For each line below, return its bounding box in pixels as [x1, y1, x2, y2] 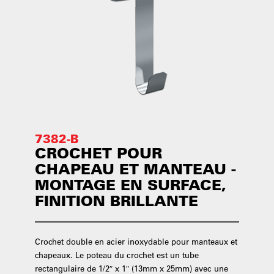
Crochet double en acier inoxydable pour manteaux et [34, 236, 237, 246]
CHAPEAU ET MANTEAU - [34, 160, 236, 178]
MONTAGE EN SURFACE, [34, 176, 226, 194]
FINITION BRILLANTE [34, 191, 198, 210]
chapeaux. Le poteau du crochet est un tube [34, 250, 199, 260]
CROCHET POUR [34, 144, 162, 162]
